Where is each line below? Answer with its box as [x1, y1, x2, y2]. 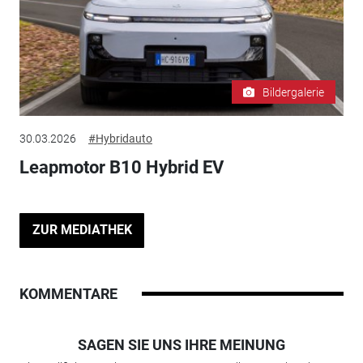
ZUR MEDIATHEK [32, 222, 132, 238]
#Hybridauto [88, 131, 152, 145]
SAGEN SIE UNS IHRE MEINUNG [77, 336, 285, 354]
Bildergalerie [263, 85, 325, 99]
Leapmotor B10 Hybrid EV [19, 156, 224, 177]
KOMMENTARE [19, 285, 117, 303]
